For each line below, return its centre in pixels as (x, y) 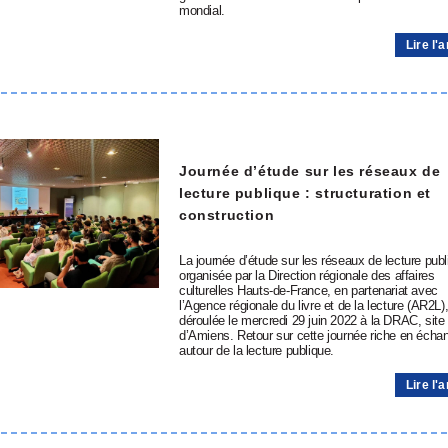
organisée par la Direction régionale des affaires (307, 275)
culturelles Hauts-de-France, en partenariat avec (308, 290)
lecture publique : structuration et (305, 192)
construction (227, 214)
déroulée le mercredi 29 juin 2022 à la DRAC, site (312, 320)
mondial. (202, 10)
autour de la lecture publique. (256, 350)
